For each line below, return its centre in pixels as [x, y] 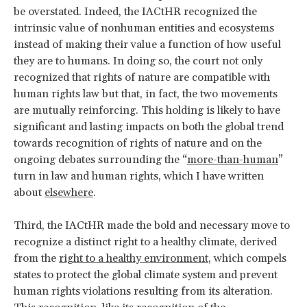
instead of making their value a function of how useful [147, 44]
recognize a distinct [64, 242]
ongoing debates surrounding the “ [100, 159]
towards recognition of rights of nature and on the [138, 143]
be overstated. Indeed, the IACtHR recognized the [135, 11]
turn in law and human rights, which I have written [139, 176]
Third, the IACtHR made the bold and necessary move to [152, 225]
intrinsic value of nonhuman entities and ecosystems [144, 28]
